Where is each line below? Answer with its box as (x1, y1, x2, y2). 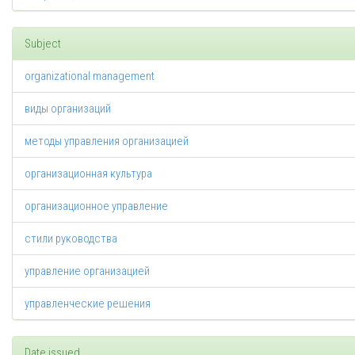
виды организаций (25, 101, 111, 116)
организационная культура (25, 166, 152, 181)
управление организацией (25, 264, 150, 278)
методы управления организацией (25, 134, 189, 148)
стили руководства (25, 231, 117, 246)
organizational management (25, 69, 155, 83)
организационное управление (25, 199, 168, 213)
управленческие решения (25, 296, 151, 311)
